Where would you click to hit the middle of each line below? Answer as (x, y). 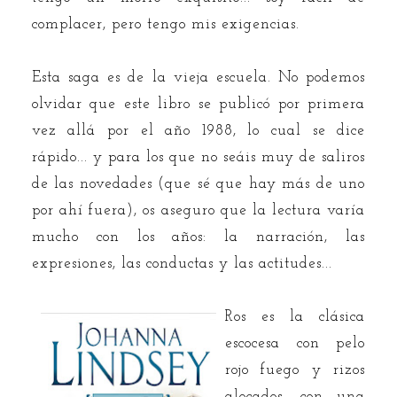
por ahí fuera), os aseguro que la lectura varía (198, 210)
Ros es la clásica (295, 316)
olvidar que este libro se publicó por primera (198, 104)
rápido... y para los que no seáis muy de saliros (198, 157)
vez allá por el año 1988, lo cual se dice (198, 130)
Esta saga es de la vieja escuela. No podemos (198, 77)
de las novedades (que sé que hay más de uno (198, 183)
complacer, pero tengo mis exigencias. (165, 24)
